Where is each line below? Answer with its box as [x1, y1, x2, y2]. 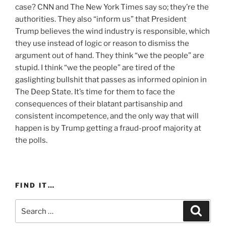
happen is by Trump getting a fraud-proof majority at [15, 124, 201, 133]
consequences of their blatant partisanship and [15, 99, 183, 109]
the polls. [15, 136, 47, 145]
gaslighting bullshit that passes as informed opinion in [15, 75, 207, 85]
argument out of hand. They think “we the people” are [15, 51, 204, 61]
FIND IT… [15, 181, 55, 189]
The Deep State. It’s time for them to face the [15, 87, 175, 97]
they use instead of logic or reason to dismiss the [15, 39, 189, 48]
